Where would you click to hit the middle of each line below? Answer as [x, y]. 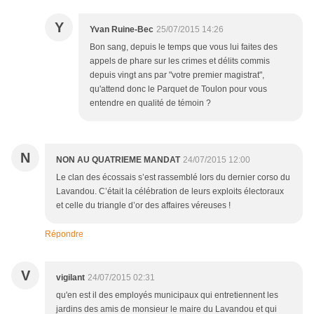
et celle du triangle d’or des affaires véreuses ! [143, 205]
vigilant [70, 278]
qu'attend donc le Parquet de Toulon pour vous [178, 89]
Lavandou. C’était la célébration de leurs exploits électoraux [170, 191]
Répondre [64, 234]
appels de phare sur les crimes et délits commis [180, 61]
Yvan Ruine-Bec [122, 29]
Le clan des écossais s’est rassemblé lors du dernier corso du [173, 177]
